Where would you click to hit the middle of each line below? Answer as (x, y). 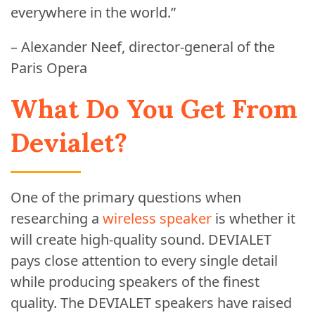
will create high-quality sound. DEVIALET (141, 239)
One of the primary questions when (126, 197)
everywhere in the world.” (93, 12)
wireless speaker (157, 218)
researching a (57, 218)
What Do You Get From (154, 109)
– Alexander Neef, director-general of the (143, 47)
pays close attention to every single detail (144, 261)
